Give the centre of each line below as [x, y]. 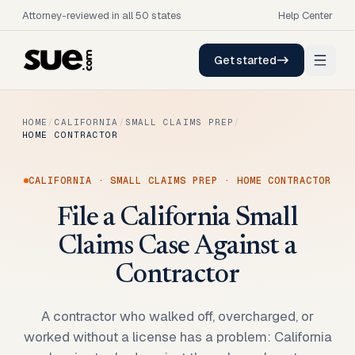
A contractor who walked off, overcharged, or [177, 316]
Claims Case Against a [177, 247]
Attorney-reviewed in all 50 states [102, 15]
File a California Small [177, 219]
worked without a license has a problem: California [177, 337]
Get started [245, 60]
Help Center [305, 15]
